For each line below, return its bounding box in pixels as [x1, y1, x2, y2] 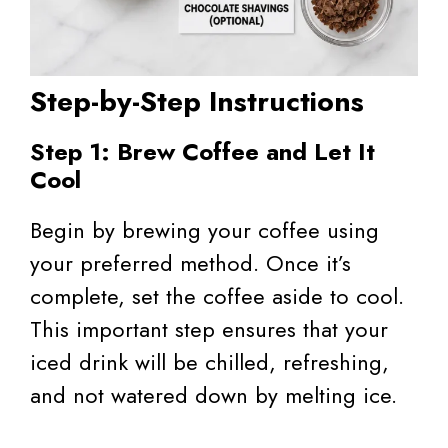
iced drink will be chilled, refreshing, [30, 346, 389, 379]
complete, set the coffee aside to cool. [30, 280, 404, 313]
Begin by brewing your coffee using [30, 214, 379, 247]
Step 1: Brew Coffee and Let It [30, 134, 375, 170]
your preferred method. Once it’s [30, 247, 351, 280]
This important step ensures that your [30, 313, 388, 346]
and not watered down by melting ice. [30, 379, 397, 412]
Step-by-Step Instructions [30, 81, 364, 123]
